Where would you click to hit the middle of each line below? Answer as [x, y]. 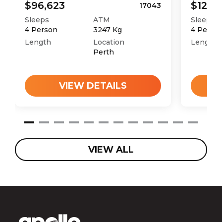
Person [43, 30]
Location [109, 42]
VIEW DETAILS [93, 86]
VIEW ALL [111, 150]
